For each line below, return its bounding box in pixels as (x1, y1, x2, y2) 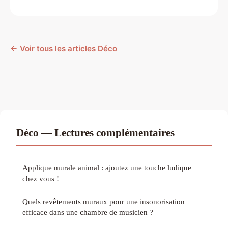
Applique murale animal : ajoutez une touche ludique (22, 163, 191, 173)
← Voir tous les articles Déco (10, 44, 117, 54)
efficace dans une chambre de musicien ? (22, 208, 153, 217)
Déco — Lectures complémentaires (16, 127, 175, 139)
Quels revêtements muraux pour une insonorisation (22, 197, 185, 206)
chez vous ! (22, 174, 59, 183)
